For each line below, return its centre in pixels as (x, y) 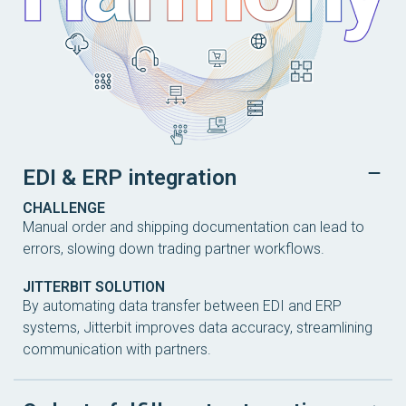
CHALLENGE (64, 208)
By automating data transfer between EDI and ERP (182, 306)
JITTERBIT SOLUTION (94, 287)
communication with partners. (117, 350)
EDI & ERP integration (130, 178)
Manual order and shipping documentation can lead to (193, 227)
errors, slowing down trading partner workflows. (174, 249)
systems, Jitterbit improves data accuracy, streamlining (198, 328)
